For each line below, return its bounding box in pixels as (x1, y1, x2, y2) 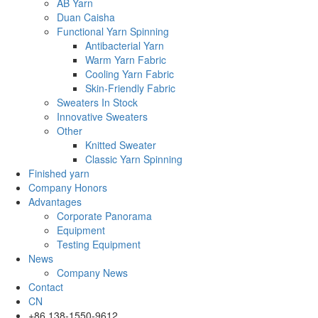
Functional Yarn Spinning (57, 24, 169, 39)
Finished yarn (28, 166, 89, 181)
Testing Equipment (57, 237, 141, 252)
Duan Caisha (57, 10, 115, 25)
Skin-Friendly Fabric (85, 81, 175, 96)
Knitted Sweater (85, 138, 156, 153)
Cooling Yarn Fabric (85, 67, 174, 82)
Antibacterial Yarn (85, 38, 164, 53)
